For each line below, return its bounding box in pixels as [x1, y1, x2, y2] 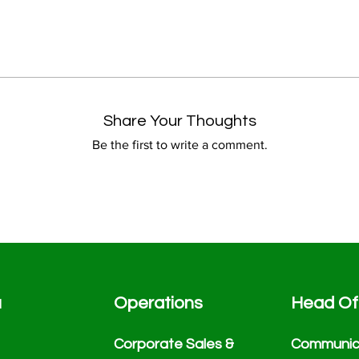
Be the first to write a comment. [91, 138, 268, 152]
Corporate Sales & [114, 337, 235, 353]
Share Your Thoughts [103, 113, 256, 130]
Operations [114, 294, 204, 313]
